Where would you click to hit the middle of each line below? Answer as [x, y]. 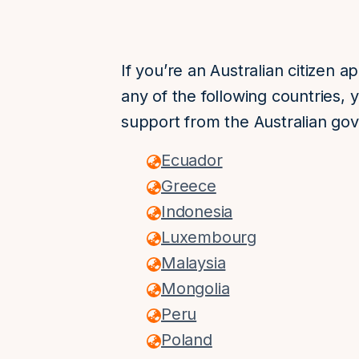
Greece [189, 186]
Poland [187, 340]
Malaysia [194, 263]
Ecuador [192, 160]
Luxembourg [209, 237]
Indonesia [197, 212]
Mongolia [196, 288]
